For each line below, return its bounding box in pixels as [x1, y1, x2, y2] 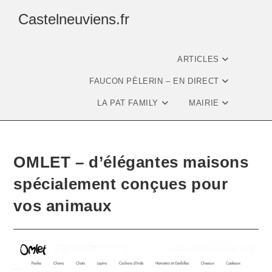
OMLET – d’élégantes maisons [13, 153, 249, 171]
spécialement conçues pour [13, 175, 228, 193]
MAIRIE [189, 98, 222, 107]
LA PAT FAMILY [97, 98, 161, 107]
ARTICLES [177, 55, 222, 64]
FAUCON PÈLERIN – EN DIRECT [89, 76, 222, 86]
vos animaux [13, 197, 112, 215]
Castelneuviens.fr [18, 11, 129, 27]
